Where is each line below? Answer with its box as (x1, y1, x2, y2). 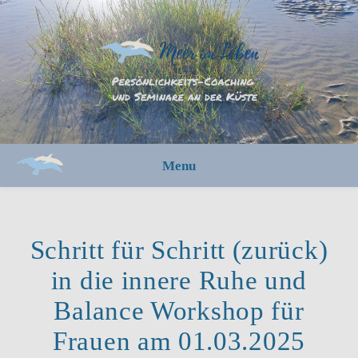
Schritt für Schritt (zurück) (30, 236, 328, 265)
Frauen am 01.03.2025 (53, 327, 305, 356)
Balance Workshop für (54, 296, 304, 325)
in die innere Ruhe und (50, 266, 308, 295)
